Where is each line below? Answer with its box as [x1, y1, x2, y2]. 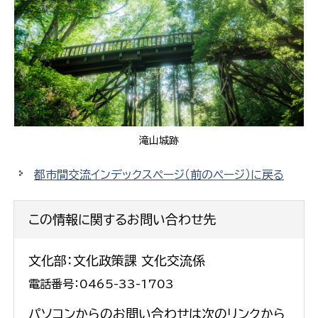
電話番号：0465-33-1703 [28, 278, 174, 290]
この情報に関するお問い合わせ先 [28, 212, 216, 226]
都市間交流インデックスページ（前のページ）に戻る [34, 168, 284, 180]
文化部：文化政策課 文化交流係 [28, 253, 205, 267]
